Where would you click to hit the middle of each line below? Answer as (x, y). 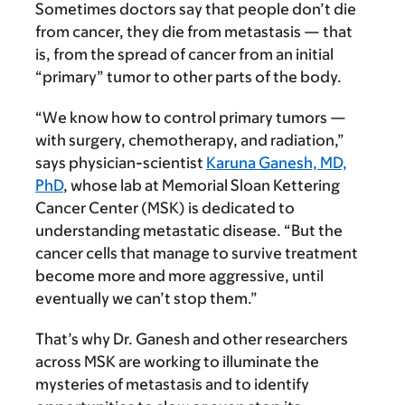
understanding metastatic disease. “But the (189, 231)
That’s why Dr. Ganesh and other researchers (192, 339)
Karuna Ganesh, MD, (277, 163)
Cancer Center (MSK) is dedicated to (165, 208)
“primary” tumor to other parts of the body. (188, 77)
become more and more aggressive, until (179, 276)
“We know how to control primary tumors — (191, 118)
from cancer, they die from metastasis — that (194, 32)
